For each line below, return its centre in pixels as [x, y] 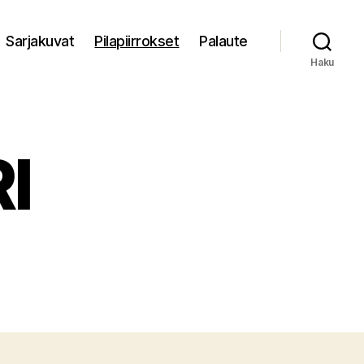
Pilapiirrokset [137, 41]
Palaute [223, 41]
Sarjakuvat [40, 41]
